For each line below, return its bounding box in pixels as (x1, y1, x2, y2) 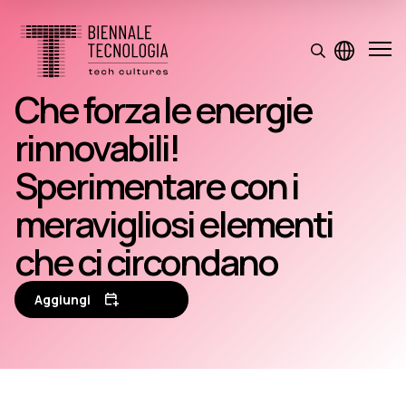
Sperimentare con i (14, 160, 298, 210)
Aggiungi (34, 291, 91, 308)
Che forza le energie (14, 84, 312, 134)
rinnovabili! (14, 122, 179, 172)
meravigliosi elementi (14, 198, 333, 248)
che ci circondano (14, 237, 277, 286)
